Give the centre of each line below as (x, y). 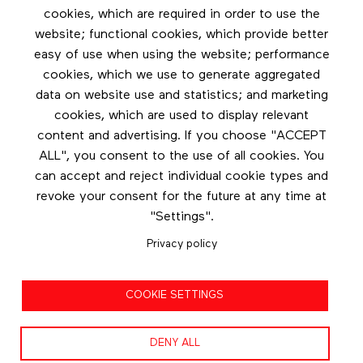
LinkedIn (181, 107)
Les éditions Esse (181, 50)
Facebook (186, 163)
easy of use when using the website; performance (181, 56)
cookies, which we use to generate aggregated (181, 76)
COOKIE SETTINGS (175, 295)
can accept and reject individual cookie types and (181, 177)
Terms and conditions (181, 322)
